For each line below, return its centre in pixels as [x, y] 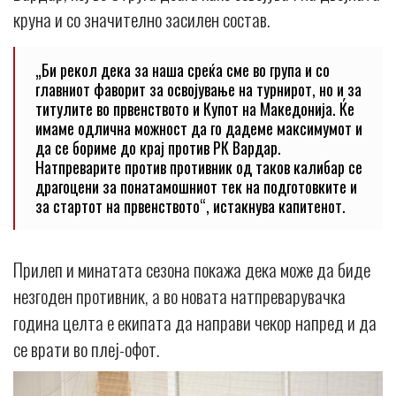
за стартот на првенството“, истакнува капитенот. [190, 206]
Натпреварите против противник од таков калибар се [199, 167]
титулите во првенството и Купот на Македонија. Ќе [195, 108]
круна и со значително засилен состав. [141, 19]
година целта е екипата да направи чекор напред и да [195, 322]
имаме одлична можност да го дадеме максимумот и [199, 128]
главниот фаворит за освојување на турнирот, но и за [198, 89]
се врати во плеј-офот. [86, 348]
